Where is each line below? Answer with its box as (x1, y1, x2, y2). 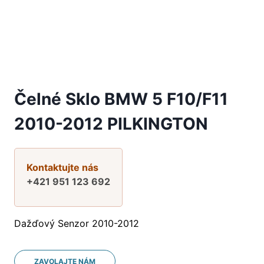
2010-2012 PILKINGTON (14, 113, 208, 134)
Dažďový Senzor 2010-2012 (14, 217, 139, 229)
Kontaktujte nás (27, 161, 98, 173)
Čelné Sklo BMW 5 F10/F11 (14, 88, 228, 109)
